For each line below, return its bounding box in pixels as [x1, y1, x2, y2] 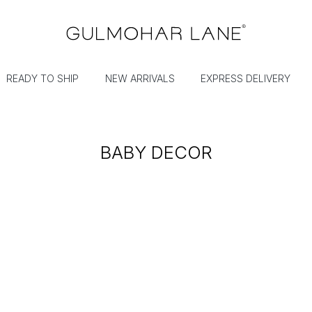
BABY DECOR [100, 141, 212, 164]
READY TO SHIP [6, 72, 79, 85]
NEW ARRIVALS [104, 72, 175, 85]
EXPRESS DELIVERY [201, 72, 291, 85]
